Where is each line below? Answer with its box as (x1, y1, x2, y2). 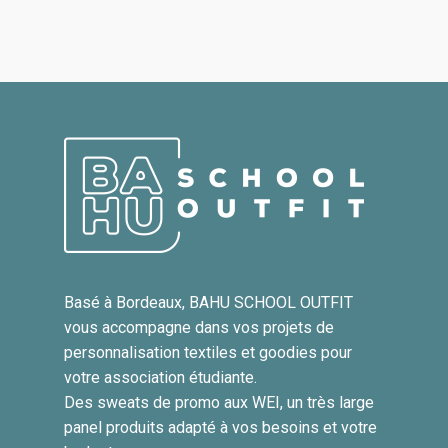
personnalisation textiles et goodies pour (64, 343, 352, 363)
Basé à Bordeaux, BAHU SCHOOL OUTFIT (64, 293, 353, 313)
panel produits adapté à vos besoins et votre (64, 418, 377, 438)
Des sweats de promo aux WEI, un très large (64, 393, 374, 413)
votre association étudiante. (64, 368, 257, 388)
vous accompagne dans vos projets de (64, 318, 334, 338)
